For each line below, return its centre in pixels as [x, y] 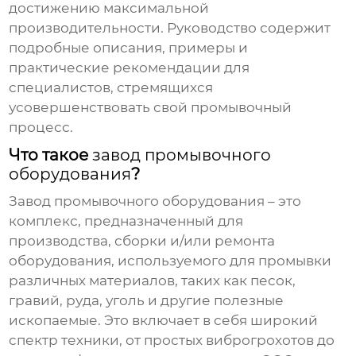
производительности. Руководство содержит [170, 28]
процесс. [41, 128]
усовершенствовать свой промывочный [151, 108]
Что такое [51, 155]
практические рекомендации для [130, 68]
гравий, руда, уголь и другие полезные [147, 301]
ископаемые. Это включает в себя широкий [164, 321]
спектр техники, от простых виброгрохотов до [172, 341]
